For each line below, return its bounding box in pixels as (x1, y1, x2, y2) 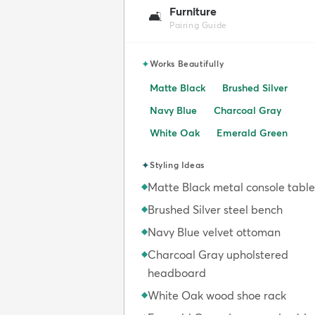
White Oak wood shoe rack (148, 288, 286, 303)
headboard (148, 266, 206, 281)
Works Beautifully (150, 58, 224, 70)
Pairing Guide (169, 20, 227, 31)
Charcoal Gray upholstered (148, 247, 288, 262)
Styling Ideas (150, 160, 205, 171)
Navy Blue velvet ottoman (148, 225, 281, 240)
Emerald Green (217, 127, 288, 140)
